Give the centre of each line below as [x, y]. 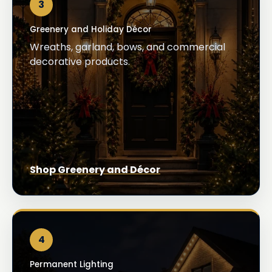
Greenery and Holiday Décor [91, 29]
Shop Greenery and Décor [95, 169]
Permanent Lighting [72, 264]
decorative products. [80, 61]
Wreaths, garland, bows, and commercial [127, 47]
